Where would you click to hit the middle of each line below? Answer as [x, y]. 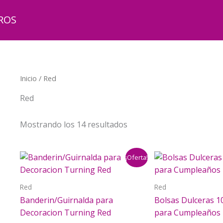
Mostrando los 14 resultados [74, 124]
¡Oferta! [136, 158]
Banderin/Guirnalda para [66, 200]
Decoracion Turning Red [65, 213]
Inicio [28, 78]
